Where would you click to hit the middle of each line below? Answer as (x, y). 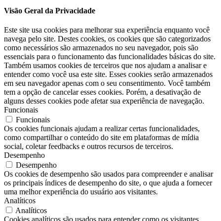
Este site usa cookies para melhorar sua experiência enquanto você (107, 30)
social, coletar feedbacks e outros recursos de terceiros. (89, 147)
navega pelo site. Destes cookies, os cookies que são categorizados (107, 39)
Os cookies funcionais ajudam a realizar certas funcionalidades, (102, 129)
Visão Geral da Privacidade (50, 10)
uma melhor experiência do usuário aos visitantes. (81, 192)
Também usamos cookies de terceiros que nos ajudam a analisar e (105, 66)
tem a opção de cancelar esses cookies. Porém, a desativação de (102, 92)
